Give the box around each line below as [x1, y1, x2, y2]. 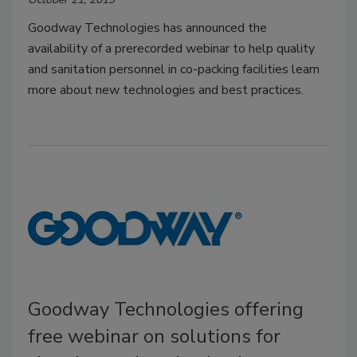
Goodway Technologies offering [28, 296, 304, 322]
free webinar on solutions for [28, 323, 280, 349]
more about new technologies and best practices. [28, 81, 304, 100]
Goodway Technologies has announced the [28, 19, 267, 37]
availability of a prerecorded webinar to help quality [28, 40, 315, 58]
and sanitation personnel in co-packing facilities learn [28, 61, 320, 79]
